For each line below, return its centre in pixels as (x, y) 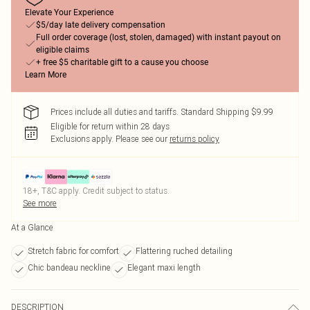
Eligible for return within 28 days (110, 126)
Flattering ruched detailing (184, 251)
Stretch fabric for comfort (73, 251)
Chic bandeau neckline (69, 267)
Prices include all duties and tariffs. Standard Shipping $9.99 (162, 112)
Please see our (142, 139)
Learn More (46, 75)
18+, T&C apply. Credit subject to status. (96, 191)
